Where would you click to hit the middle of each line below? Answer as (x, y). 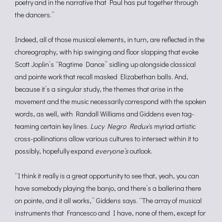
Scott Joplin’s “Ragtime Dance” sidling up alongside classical (105, 64)
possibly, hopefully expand (55, 151)
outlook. (140, 151)
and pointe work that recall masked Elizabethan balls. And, (102, 77)
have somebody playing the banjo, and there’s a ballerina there (108, 188)
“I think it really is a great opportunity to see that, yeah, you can (107, 176)
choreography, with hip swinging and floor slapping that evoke (107, 52)
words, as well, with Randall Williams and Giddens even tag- (105, 114)
